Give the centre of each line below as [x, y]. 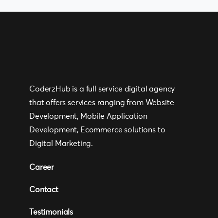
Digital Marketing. [61, 144]
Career [42, 168]
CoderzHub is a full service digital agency [102, 89]
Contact [44, 190]
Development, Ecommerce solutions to [97, 130]
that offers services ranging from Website [102, 103]
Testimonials [51, 212]
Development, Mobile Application [89, 117]
